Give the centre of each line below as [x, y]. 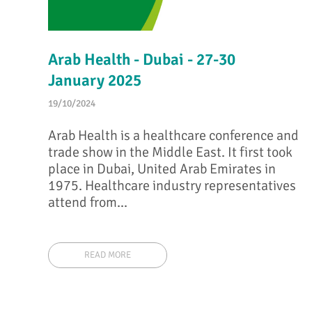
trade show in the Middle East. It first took [171, 153]
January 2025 [95, 80]
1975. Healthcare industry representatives [172, 186]
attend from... [88, 203]
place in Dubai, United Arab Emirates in [162, 169]
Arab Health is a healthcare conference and [174, 136]
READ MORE [108, 255]
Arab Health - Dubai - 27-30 [142, 59]
